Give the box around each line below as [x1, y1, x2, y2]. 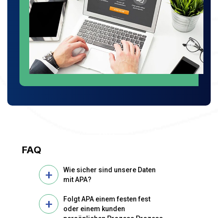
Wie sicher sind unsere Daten [63, 166, 156, 174]
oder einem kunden [63, 205, 125, 213]
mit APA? [63, 176, 91, 183]
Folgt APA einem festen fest [63, 195, 150, 203]
